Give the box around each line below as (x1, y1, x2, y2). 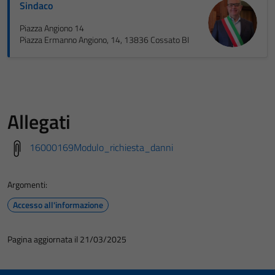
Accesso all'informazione (13, 198, 103, 211)
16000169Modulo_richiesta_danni (29, 140, 173, 155)
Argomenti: (7, 178, 47, 191)
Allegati (7, 107, 71, 136)
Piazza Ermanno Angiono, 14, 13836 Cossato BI (20, 33, 189, 47)
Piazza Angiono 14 (20, 21, 84, 35)
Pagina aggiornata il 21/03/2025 (7, 233, 126, 246)
